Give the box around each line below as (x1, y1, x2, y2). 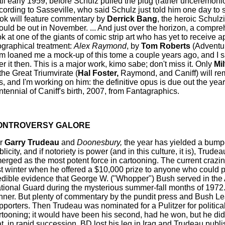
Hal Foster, (77, 69, 121, 78)
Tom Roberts (141, 42, 192, 51)
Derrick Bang (106, 15, 157, 24)
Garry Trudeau (4, 138, 61, 147)
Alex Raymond (73, 42, 127, 51)
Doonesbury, (76, 138, 122, 147)
